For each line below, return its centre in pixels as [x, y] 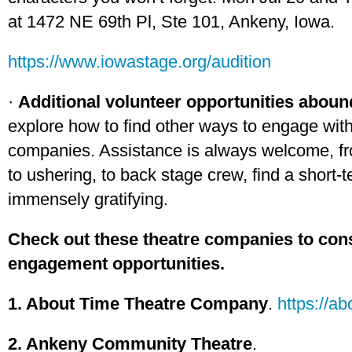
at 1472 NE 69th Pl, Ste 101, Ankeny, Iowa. [171, 22]
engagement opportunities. [116, 264]
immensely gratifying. [88, 199]
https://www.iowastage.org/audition [139, 62]
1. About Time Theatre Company [138, 304]
